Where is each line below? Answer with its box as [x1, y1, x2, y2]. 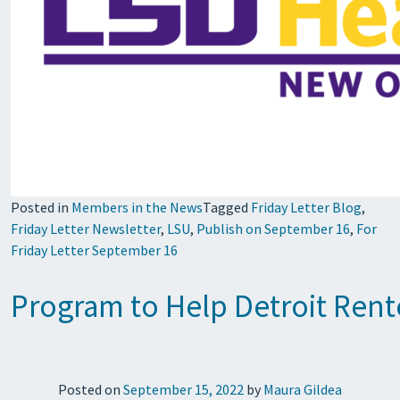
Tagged [203, 198, 251, 216]
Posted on [58, 380, 123, 398]
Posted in [11, 198, 71, 216]
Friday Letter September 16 [11, 241, 178, 259]
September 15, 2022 [123, 380, 244, 398]
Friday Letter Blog [251, 198, 362, 216]
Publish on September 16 [196, 220, 350, 237]
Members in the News [71, 198, 203, 216]
